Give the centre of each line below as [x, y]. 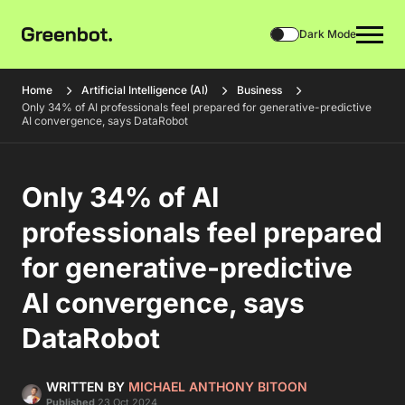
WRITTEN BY [87, 386]
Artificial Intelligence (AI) [145, 90]
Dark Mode [328, 34]
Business [259, 90]
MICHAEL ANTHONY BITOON [218, 386]
